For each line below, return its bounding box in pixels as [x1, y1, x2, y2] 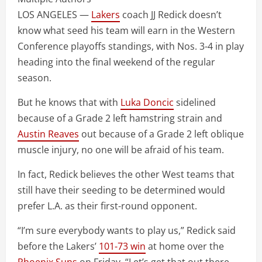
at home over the [146, 240, 224, 253]
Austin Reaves [18, 127, 79, 141]
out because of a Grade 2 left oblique [79, 127, 244, 141]
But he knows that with [18, 96, 120, 109]
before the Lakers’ [18, 240, 99, 253]
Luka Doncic [120, 96, 174, 109]
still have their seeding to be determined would [18, 184, 225, 197]
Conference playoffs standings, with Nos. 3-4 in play [18, 40, 244, 53]
